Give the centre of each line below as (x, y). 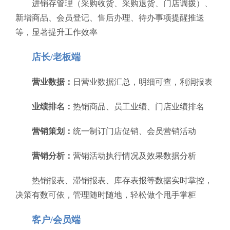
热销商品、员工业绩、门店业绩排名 (139, 107)
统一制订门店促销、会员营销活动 (135, 131)
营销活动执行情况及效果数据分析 (135, 156)
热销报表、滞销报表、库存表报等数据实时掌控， (122, 180)
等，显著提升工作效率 (56, 32)
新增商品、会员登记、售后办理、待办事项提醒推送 (110, 18)
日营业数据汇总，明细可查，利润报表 (143, 82)
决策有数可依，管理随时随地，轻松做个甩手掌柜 (106, 195)
